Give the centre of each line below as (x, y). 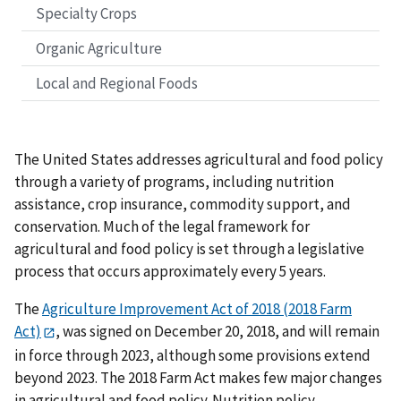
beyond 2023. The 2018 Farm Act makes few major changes (198, 377)
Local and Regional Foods (117, 84)
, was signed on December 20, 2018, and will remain (218, 332)
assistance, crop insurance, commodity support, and (183, 205)
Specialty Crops (86, 14)
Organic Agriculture (99, 49)
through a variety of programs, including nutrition (174, 182)
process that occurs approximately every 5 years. (170, 272)
